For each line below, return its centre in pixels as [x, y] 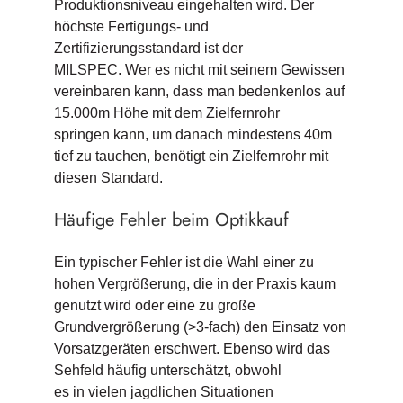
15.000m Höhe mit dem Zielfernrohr [166, 112]
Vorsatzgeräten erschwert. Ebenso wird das [192, 348]
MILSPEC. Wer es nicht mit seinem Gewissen [199, 69]
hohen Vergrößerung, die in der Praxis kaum [194, 283]
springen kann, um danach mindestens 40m [193, 134]
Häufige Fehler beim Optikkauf [171, 219]
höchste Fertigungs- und [131, 26]
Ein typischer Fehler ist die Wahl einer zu [184, 262]
